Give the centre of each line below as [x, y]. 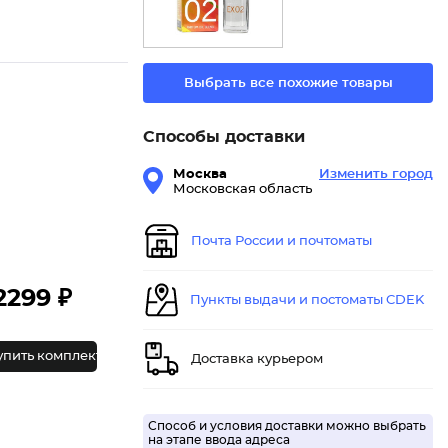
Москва [200, 175]
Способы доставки [224, 137]
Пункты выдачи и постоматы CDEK [307, 300]
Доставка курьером [257, 359]
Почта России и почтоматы [281, 241]
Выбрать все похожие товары [288, 83]
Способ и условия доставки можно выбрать [287, 426]
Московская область [242, 190]
